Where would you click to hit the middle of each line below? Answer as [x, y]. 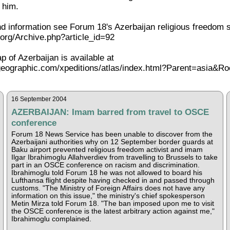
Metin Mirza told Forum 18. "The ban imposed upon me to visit [112, 203]
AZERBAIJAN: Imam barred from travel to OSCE [110, 112]
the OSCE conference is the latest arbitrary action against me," [113, 211]
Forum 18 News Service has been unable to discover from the [112, 134]
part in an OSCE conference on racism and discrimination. [105, 165]
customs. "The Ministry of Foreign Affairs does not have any [108, 188]
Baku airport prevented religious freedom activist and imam [107, 149]
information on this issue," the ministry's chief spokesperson [108, 196]
